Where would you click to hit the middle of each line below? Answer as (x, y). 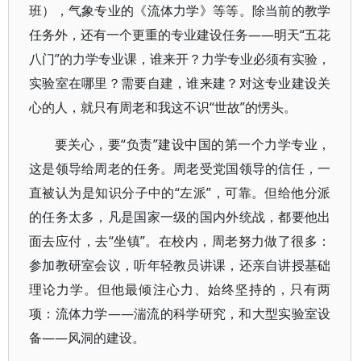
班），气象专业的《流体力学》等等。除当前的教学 (180, 10)
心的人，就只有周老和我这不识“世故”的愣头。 (163, 107)
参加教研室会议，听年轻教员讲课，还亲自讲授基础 (180, 265)
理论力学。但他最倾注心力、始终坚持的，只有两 (180, 289)
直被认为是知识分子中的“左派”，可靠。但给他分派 (180, 193)
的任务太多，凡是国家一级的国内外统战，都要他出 (180, 217)
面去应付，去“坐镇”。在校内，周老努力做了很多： (180, 241)
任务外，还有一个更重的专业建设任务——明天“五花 (180, 35)
